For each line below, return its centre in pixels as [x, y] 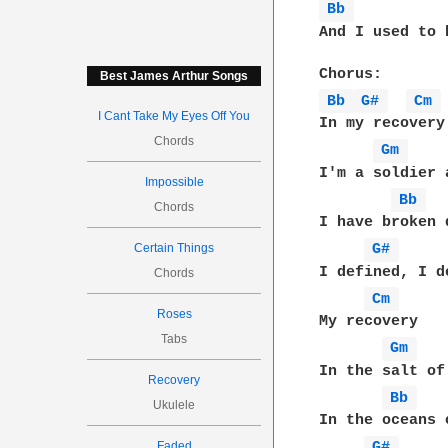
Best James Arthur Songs [174, 76]
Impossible [174, 182]
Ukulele [174, 405]
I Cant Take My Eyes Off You [174, 116]
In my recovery [382, 123]
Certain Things [174, 248]
